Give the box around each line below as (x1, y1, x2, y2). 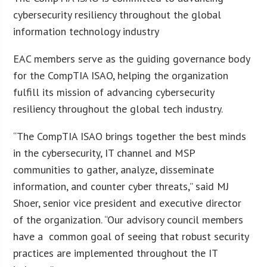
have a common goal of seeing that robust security (13, 229, 249, 243)
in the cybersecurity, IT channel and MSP (13, 145, 195, 160)
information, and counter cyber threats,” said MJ (13, 179, 229, 193)
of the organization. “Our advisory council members (13, 212, 244, 226)
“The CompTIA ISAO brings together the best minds (13, 129, 247, 143)
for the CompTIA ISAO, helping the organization (13, 68, 229, 82)
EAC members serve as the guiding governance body (13, 51, 250, 66)
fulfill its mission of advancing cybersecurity (13, 85, 215, 99)
